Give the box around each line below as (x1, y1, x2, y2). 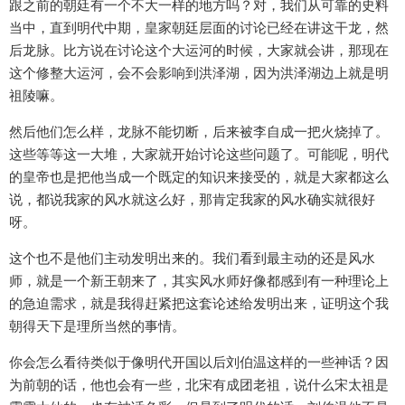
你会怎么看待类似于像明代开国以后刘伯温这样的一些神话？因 (9, 353, 389, 372)
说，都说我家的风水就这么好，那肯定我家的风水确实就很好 (9, 191, 375, 209)
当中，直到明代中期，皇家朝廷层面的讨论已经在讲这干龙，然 (9, 19, 389, 37)
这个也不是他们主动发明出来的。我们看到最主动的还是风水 (9, 250, 375, 268)
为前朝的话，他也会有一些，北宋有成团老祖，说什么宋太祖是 (9, 376, 389, 394)
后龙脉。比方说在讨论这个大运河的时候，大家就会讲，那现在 (9, 42, 389, 60)
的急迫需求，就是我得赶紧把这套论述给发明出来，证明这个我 (9, 295, 389, 313)
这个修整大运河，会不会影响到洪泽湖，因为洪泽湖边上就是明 (9, 64, 389, 82)
